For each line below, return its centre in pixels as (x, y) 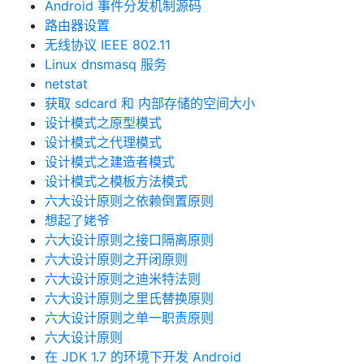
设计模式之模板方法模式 (116, 181)
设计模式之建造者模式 (110, 162)
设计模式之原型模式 (103, 123)
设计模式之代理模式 (103, 142)
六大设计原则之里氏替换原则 (129, 298)
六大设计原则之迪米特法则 (123, 279)
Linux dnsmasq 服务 (106, 64)
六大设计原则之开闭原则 (116, 259)
